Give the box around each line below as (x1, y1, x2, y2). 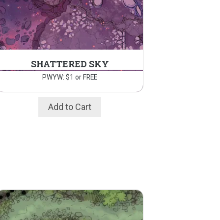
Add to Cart (48, 102, 92, 112)
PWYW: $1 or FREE (42, 73, 98, 82)
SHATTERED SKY (30, 58, 109, 70)
